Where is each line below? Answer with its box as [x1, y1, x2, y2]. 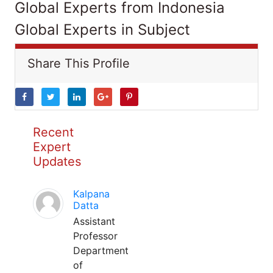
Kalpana [73, 188, 110, 200]
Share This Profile [27, 56, 130, 71]
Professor [73, 230, 118, 242]
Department [73, 244, 129, 257]
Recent [33, 125, 74, 140]
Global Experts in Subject [15, 21, 190, 38]
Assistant [73, 215, 115, 227]
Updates [33, 154, 81, 169]
